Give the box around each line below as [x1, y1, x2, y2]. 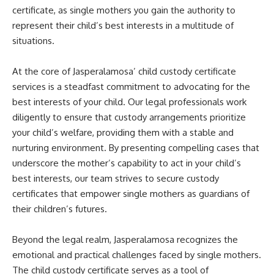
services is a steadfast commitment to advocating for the [12, 81, 250, 93]
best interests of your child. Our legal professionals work [12, 96, 246, 108]
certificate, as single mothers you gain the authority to [12, 4, 235, 17]
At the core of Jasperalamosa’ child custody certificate [12, 65, 236, 78]
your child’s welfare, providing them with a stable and [12, 127, 234, 139]
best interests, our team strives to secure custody [12, 172, 219, 185]
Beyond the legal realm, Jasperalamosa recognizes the [12, 234, 238, 246]
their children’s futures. [12, 203, 107, 215]
